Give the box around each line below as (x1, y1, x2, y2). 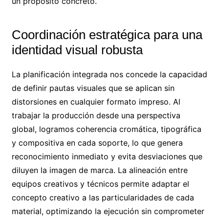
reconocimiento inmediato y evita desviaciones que (11, 152, 202, 161)
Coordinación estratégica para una (11, 27, 202, 42)
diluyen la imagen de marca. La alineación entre (11, 165, 188, 175)
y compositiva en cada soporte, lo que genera (11, 138, 183, 148)
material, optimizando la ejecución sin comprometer (11, 206, 204, 216)
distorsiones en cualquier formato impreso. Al (11, 97, 180, 107)
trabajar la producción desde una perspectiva (11, 110, 180, 120)
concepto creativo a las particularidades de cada (11, 193, 194, 202)
